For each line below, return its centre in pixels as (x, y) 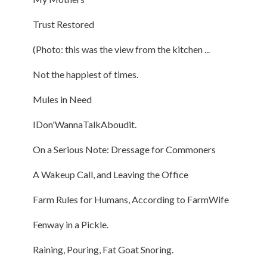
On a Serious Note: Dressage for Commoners (124, 149)
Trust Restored (63, 24)
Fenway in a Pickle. (70, 224)
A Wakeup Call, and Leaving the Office (110, 174)
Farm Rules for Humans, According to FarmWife (131, 199)
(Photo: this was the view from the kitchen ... (121, 49)
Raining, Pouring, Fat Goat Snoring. (103, 249)
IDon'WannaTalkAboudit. (84, 124)
